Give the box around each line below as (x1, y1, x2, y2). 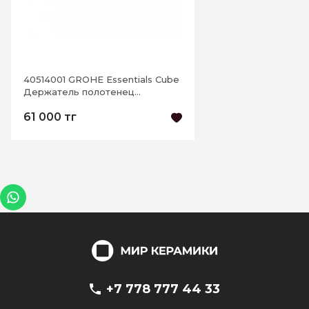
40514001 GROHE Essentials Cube (23, 74, 179, 85)
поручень (23, 99, 69, 110)
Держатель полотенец (23, 86, 134, 97)
